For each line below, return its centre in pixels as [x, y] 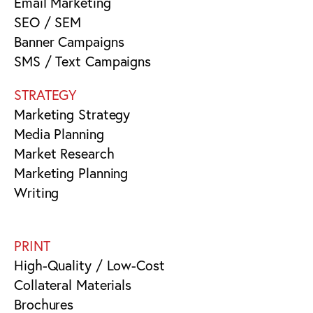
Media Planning [59, 133]
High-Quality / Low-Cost [89, 265]
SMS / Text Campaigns [82, 61]
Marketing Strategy [72, 114]
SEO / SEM [48, 22]
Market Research [64, 153]
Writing [37, 192]
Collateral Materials [73, 284]
